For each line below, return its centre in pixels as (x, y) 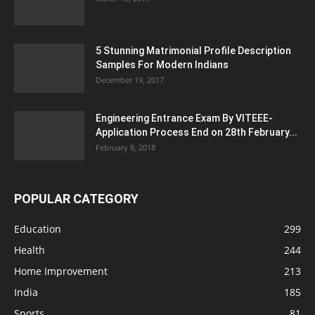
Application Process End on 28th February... (197, 132)
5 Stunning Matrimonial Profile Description (193, 50)
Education (38, 229)
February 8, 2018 (126, 147)
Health (30, 250)
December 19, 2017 (130, 79)
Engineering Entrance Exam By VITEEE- (184, 118)
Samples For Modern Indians (162, 64)
